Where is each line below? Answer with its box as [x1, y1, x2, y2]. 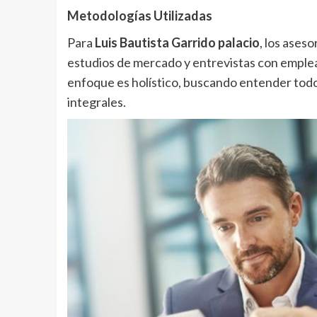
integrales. [67, 94, 126, 110]
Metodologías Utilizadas [67, 8, 212, 24]
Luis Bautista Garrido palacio [94, 35, 260, 51]
